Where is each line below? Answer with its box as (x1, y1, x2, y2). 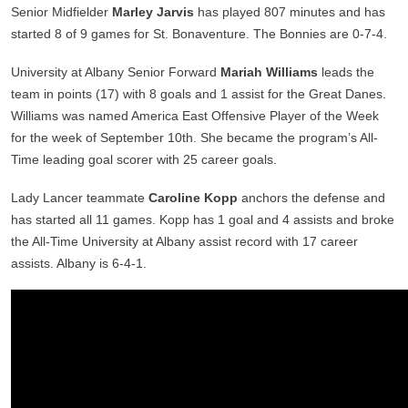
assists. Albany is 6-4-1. (11, 256, 147, 271)
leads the (318, 65, 374, 80)
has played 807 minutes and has (194, 5, 385, 20)
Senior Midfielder (11, 5, 112, 20)
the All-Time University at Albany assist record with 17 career (11, 234, 358, 250)
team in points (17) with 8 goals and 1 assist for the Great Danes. (11, 87, 386, 102)
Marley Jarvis (112, 5, 194, 20)
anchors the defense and (238, 190, 385, 206)
